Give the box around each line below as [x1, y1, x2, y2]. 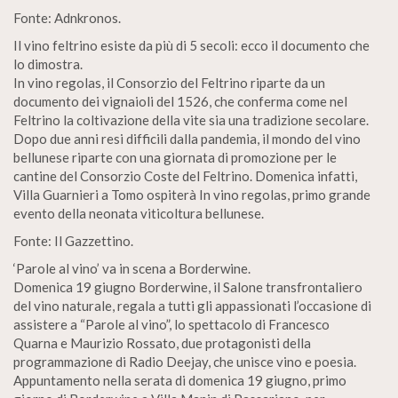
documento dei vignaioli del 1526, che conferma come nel [13, 93, 347, 109]
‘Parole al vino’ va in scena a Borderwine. [13, 260, 251, 276]
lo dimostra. [13, 56, 83, 72]
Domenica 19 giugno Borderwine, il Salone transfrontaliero [13, 279, 362, 295]
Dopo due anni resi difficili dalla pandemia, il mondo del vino [13, 131, 361, 147]
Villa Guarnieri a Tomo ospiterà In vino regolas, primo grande [13, 187, 370, 203]
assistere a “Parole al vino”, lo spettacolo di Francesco [13, 316, 330, 332]
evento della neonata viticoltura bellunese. [13, 205, 264, 221]
